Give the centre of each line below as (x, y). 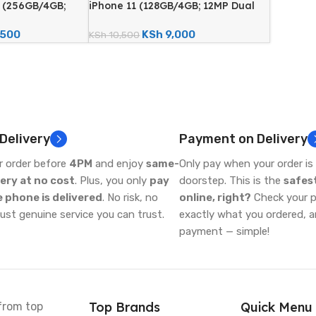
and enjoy (119, 164)
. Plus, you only (112, 181)
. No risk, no (130, 198)
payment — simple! (224, 232)
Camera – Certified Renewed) (165, 19)
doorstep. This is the (231, 181)
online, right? (215, 198)
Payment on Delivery (243, 139)
